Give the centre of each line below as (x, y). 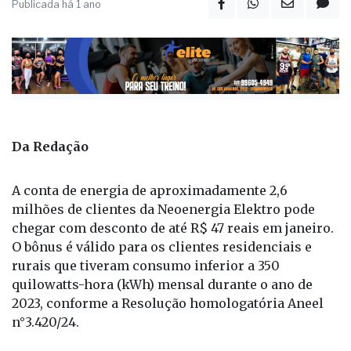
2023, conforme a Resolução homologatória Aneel (168, 303)
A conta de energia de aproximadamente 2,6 (150, 190)
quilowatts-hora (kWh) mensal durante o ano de (162, 284)
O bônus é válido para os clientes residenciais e (162, 246)
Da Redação (50, 146)
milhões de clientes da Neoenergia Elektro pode (163, 209)
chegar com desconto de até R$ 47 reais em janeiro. (173, 228)
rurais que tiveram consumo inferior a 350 (146, 265)
